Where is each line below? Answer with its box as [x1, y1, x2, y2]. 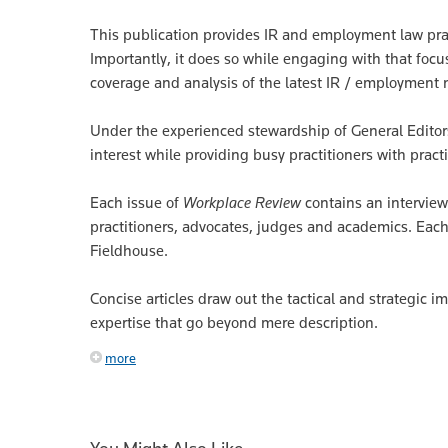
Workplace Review [183, 192, 301, 212]
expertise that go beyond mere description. [90, 312, 378, 332]
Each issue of [90, 192, 183, 212]
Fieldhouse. [90, 240, 172, 260]
